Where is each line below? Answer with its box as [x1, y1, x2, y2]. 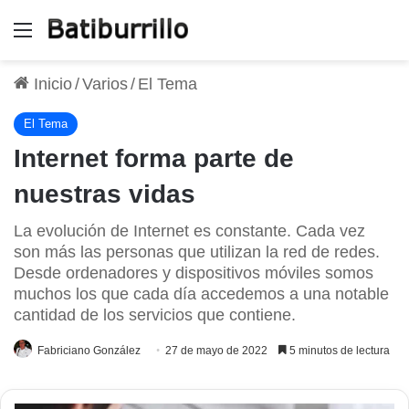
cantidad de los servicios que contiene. [14, 305, 296, 324]
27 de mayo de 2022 [165, 343, 267, 357]
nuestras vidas [14, 179, 195, 208]
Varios [82, 74, 128, 93]
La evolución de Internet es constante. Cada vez [14, 221, 365, 240]
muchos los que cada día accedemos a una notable [14, 284, 389, 303]
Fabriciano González [37, 343, 141, 357]
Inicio [29, 74, 72, 93]
